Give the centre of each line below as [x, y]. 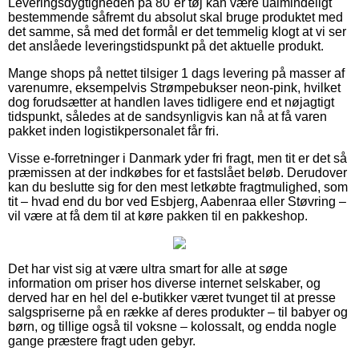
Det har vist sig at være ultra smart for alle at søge [148, 268]
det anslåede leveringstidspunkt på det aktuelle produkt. [166, 46]
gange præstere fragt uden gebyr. [102, 341]
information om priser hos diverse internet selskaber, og [164, 283]
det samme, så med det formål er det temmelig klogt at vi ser [177, 31]
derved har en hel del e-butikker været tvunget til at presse [172, 297]
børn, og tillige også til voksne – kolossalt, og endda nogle [172, 326]
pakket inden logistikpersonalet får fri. [113, 131]
